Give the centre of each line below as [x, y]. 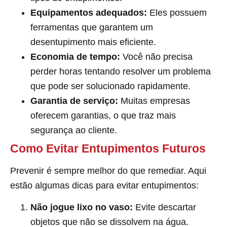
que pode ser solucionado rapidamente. [110, 86]
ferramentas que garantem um [92, 27]
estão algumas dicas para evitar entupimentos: [104, 185]
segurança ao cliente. [74, 130]
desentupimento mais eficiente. [93, 42]
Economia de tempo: [75, 56]
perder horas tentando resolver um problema [121, 71]
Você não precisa [156, 56]
